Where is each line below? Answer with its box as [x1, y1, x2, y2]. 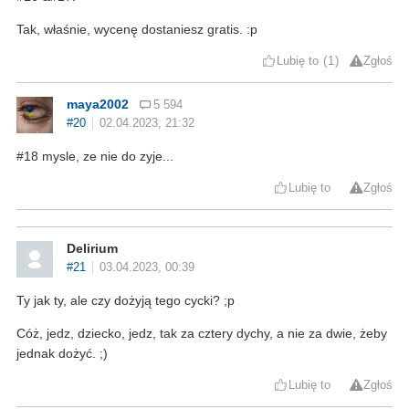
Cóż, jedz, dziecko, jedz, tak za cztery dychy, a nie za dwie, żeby [16, 325, 387, 341]
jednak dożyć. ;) [16, 345, 108, 361]
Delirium [67, 240, 118, 256]
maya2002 [67, 96, 129, 111]
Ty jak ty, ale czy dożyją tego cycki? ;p [16, 292, 235, 308]
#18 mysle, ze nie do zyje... [16, 148, 173, 163]
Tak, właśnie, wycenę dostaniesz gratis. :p [16, 21, 257, 37]
